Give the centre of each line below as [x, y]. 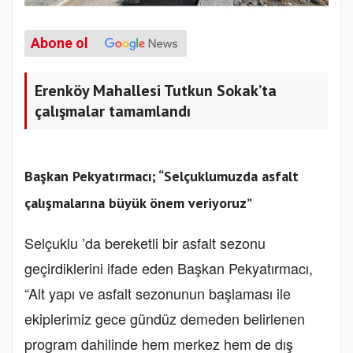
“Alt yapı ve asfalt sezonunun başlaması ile [158, 294]
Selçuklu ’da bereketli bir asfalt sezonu [145, 243]
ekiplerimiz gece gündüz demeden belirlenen [165, 319]
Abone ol [59, 44]
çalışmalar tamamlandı [113, 111]
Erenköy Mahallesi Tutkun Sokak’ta [156, 91]
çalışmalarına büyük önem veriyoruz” [138, 203]
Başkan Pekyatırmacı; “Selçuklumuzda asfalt [162, 176]
